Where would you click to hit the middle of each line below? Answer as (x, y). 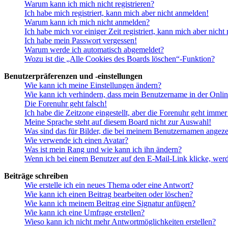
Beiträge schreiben (36, 176)
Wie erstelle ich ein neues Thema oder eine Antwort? (109, 185)
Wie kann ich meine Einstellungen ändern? (93, 85)
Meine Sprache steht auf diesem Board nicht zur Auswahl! (118, 122)
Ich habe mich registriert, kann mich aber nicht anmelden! (117, 13)
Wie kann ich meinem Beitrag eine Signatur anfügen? (110, 203)
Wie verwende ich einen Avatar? (76, 140)
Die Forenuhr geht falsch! (66, 103)
